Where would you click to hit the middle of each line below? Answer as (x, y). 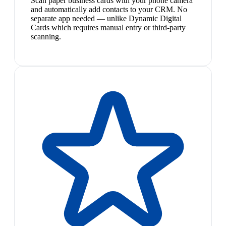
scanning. (46, 37)
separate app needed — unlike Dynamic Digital (106, 19)
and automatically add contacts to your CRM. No (109, 10)
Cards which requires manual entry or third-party (108, 28)
